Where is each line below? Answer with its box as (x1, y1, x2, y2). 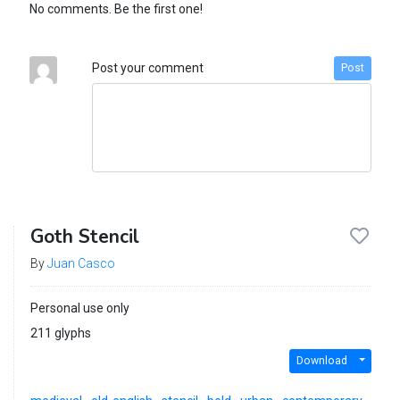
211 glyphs (29, 325, 91, 340)
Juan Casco (46, 255, 115, 271)
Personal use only (29, 300, 129, 315)
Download (296, 354, 347, 368)
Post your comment (91, 60, 204, 75)
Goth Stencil (29, 223, 139, 249)
